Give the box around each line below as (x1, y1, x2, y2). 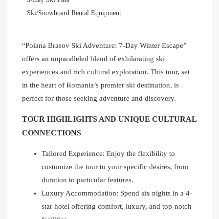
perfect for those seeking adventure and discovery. (22, 94, 176, 103)
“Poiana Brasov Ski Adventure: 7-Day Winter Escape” (22, 42, 187, 50)
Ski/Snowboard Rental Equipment (27, 9, 121, 17)
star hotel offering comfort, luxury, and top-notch (42, 202, 192, 211)
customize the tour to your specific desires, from (42, 163, 189, 171)
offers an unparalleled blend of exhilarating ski (22, 55, 165, 63)
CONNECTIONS (22, 129, 81, 137)
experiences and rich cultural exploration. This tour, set (22, 68, 190, 76)
